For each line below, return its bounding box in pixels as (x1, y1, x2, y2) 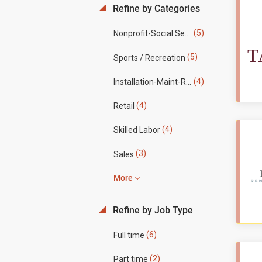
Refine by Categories (110, 3, 200, 14)
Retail (113, 101, 135, 111)
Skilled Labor (113, 125, 160, 135)
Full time (113, 230, 144, 240)
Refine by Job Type (110, 204, 193, 216)
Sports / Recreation (113, 53, 185, 63)
